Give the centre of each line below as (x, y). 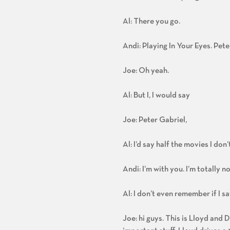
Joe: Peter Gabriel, (155, 120)
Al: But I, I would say (156, 95)
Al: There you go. (151, 21)
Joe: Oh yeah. (146, 71)
